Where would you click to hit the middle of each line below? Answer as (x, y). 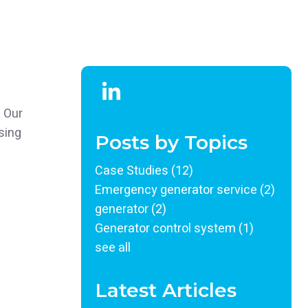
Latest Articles (166, 290)
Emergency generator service (177, 190)
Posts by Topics (171, 142)
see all (113, 248)
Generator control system (167, 229)
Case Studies (133, 171)
